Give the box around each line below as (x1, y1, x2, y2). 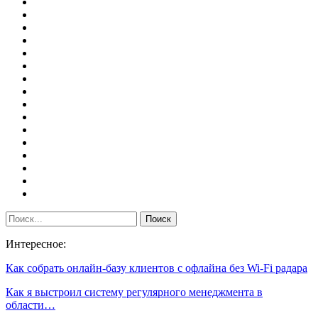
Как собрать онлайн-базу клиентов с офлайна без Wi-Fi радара (6, 261, 307, 274)
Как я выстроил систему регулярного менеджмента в (6, 285, 263, 298)
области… (6, 298, 55, 311)
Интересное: (6, 237, 66, 250)
